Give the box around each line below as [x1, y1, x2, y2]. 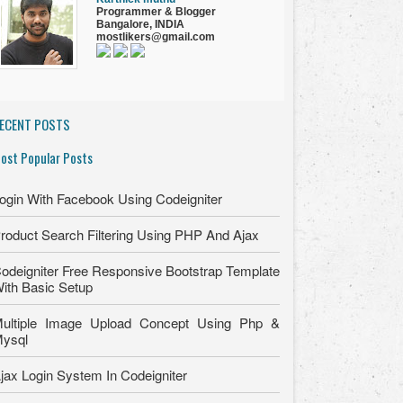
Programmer [96, 5, 165, 19]
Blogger [173, 5, 216, 19]
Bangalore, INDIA [96, 18, 184, 31]
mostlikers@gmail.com [96, 31, 215, 44]
